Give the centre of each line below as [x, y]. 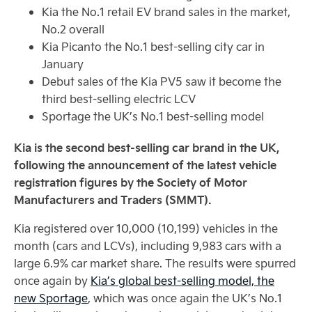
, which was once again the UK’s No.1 [185, 298]
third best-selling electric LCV [119, 99]
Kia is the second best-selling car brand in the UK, [147, 147]
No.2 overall [73, 29]
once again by [52, 280]
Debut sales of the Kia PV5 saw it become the [162, 81]
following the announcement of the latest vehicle [145, 165]
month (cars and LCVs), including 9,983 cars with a [148, 245]
